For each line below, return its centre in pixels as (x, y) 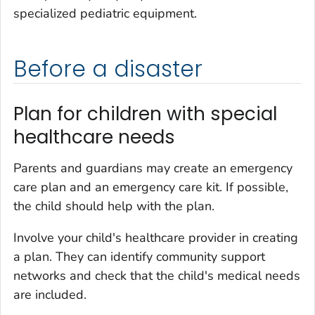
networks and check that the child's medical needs (157, 275)
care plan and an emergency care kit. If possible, (151, 187)
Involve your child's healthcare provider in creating (156, 237)
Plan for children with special (145, 114)
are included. (50, 294)
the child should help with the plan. (114, 206)
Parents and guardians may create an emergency (153, 168)
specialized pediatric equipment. (105, 14)
